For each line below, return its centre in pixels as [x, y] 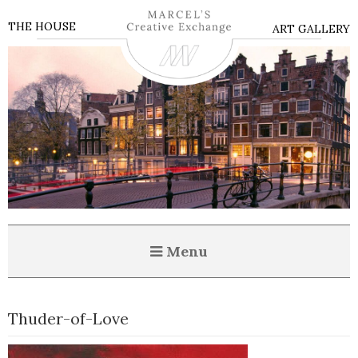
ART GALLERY [311, 29]
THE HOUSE [42, 26]
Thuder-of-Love [68, 318]
